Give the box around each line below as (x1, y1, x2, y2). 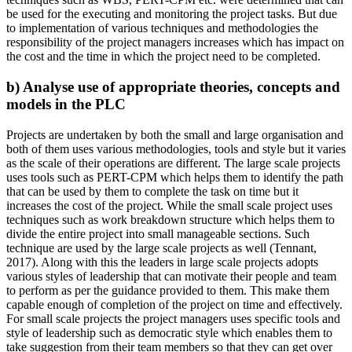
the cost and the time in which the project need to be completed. (6, 49, 321, 64)
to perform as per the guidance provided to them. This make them (6, 283, 329, 297)
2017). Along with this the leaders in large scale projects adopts (6, 255, 318, 269)
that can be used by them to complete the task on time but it (6, 184, 299, 198)
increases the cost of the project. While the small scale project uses (6, 198, 332, 212)
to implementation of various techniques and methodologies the (6, 21, 318, 35)
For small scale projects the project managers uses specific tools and (6, 311, 340, 325)
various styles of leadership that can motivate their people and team (6, 269, 336, 283)
